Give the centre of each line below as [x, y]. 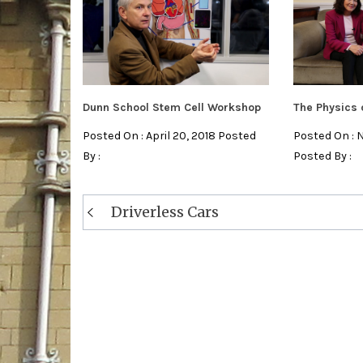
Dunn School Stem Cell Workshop [172, 107]
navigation [124, 220]
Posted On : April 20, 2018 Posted [169, 135]
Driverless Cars [165, 211]
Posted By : [322, 156]
